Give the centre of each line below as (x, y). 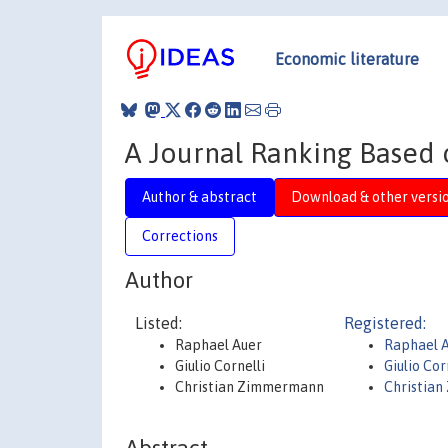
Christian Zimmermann (249, 387)
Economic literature (347, 58)
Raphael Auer (218, 345)
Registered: (385, 323)
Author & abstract (199, 196)
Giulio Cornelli (220, 366)
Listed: (158, 323)
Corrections (180, 235)
